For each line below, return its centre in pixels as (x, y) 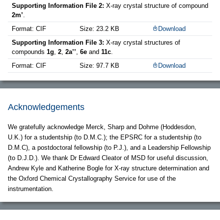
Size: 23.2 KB (99, 29)
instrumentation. (31, 189)
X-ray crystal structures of (143, 42)
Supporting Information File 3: (59, 42)
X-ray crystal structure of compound (157, 6)
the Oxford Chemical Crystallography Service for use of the (92, 179)
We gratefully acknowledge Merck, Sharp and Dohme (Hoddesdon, (102, 127)
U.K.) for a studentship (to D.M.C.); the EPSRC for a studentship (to (105, 137)
